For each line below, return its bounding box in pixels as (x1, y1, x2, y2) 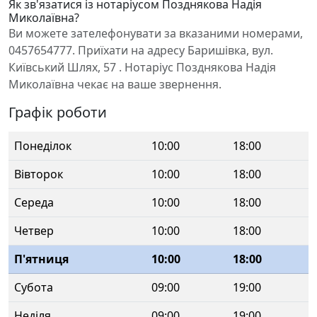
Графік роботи (8, 103, 107, 122)
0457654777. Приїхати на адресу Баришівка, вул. (8, 42, 273, 58)
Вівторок (14, 166, 63, 182)
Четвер (14, 223, 54, 238)
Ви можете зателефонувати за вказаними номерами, (8, 25, 303, 41)
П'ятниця (14, 251, 69, 267)
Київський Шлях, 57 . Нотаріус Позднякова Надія (8, 59, 276, 75)
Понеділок (14, 138, 71, 154)
